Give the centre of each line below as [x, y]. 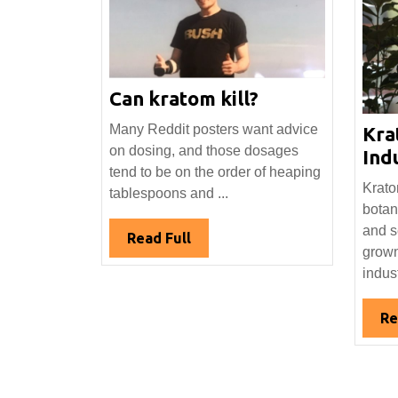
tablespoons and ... [169, 193]
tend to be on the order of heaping [215, 171]
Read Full [159, 238]
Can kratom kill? [184, 98]
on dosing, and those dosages [204, 150]
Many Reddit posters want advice [214, 129]
